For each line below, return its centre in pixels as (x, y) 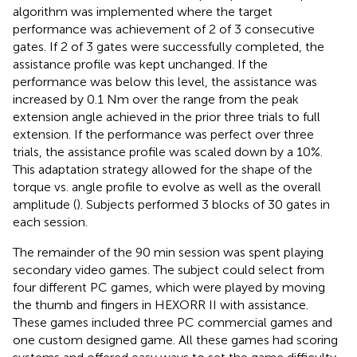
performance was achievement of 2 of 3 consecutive (164, 29)
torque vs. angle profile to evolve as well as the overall (167, 186)
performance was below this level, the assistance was (165, 81)
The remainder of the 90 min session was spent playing (168, 252)
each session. (50, 222)
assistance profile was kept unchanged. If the (140, 64)
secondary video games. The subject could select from (169, 269)
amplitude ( (45, 204)
